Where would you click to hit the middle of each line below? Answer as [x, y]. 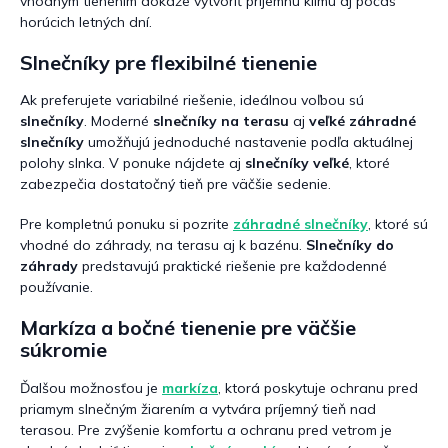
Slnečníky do [350, 245]
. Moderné [118, 121]
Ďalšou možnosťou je [91, 387]
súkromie [63, 350]
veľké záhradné [362, 121]
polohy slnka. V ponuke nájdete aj [132, 163]
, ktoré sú [398, 224]
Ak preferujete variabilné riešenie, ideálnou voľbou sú [192, 100]
